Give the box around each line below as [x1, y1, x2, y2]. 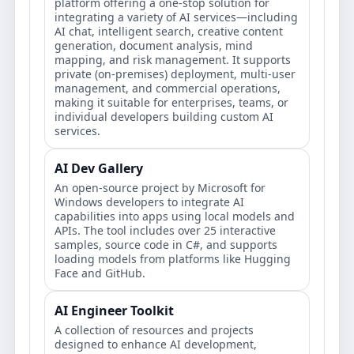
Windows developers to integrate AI [55, 194, 244, 209]
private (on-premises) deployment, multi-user [55, 66, 296, 81]
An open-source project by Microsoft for [55, 180, 265, 195]
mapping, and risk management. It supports [55, 52, 291, 67]
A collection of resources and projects [55, 322, 254, 337]
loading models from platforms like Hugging [55, 251, 291, 266]
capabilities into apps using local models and [55, 209, 295, 224]
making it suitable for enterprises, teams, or [55, 95, 288, 110]
